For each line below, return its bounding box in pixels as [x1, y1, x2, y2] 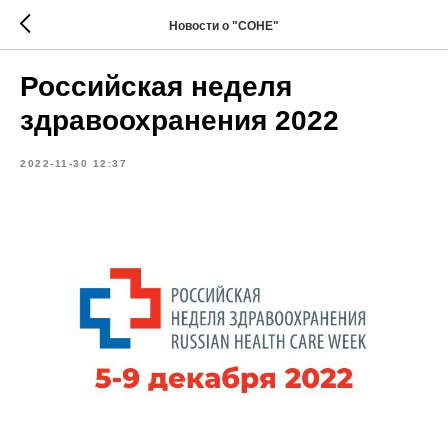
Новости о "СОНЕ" [169, 18, 279, 33]
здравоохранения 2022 [20, 105, 339, 136]
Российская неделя [20, 71, 292, 102]
